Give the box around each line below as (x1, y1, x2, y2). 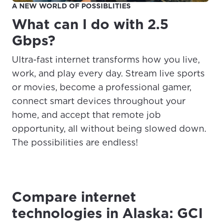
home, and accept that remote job (12, 109, 161, 120)
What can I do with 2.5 (12, 15, 169, 33)
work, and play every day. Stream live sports (12, 68, 205, 78)
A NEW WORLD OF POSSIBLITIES (12, 1, 131, 10)
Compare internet (12, 188, 136, 205)
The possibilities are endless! (12, 137, 138, 147)
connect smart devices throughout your (12, 95, 185, 106)
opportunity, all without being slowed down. (12, 123, 206, 134)
